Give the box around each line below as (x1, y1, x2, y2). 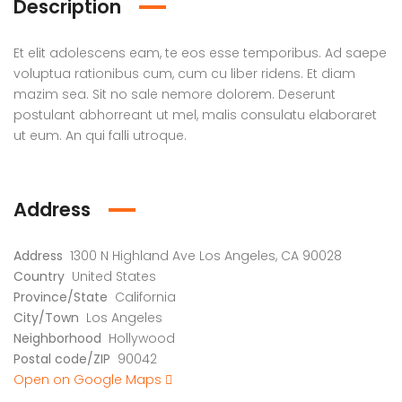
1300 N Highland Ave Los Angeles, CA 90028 (70, 247, 342, 265)
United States (72, 267, 156, 285)
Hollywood (109, 329, 175, 347)
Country (13, 267, 65, 285)
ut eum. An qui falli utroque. (13, 127, 187, 144)
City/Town (13, 309, 79, 327)
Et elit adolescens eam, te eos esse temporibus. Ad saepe (13, 44, 387, 62)
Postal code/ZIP (13, 350, 110, 368)
